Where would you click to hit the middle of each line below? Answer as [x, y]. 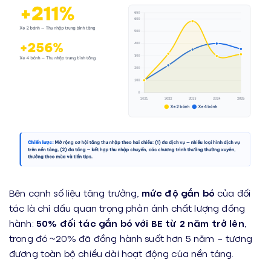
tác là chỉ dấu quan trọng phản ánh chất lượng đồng [127, 208]
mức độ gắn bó [178, 193]
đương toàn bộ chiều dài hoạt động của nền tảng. [122, 253]
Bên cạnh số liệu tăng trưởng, [75, 193]
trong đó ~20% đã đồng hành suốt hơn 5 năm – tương [131, 238]
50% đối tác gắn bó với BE [99, 223]
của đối [233, 193]
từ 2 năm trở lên [205, 223]
